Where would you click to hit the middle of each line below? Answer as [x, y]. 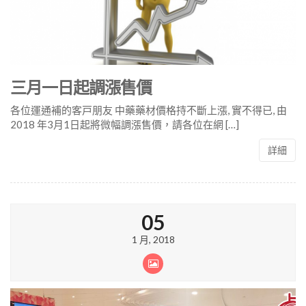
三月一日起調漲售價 [81, 87]
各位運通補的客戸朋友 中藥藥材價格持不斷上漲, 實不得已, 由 [149, 110]
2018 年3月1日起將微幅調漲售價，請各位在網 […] [125, 125]
